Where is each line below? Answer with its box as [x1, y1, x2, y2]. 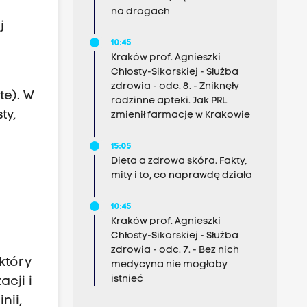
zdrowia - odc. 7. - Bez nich [110, 245, 239, 256]
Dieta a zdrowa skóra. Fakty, [110, 156, 247, 167]
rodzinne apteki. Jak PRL [110, 96, 227, 106]
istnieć [110, 274, 143, 284]
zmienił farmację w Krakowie [110, 110, 250, 121]
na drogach [110, 7, 170, 17]
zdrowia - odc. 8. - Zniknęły [110, 82, 239, 92]
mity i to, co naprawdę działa [110, 171, 252, 181]
